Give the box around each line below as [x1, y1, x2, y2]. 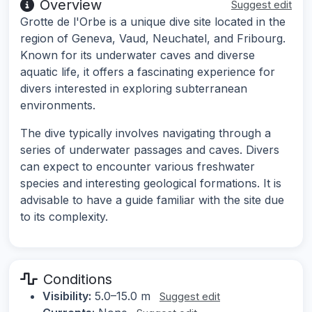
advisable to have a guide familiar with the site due [20, 193, 284, 208]
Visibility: [42, 289, 91, 304]
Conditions [43, 271, 112, 288]
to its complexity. [20, 210, 108, 224]
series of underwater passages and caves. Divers [20, 143, 279, 157]
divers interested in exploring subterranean [20, 81, 247, 96]
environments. [20, 98, 95, 113]
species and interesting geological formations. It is [20, 176, 281, 191]
